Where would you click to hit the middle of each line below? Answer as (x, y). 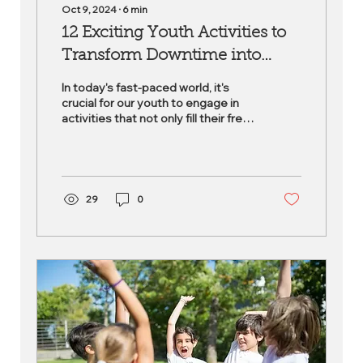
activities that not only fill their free (156, 118)
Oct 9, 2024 (89, 9)
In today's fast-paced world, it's (145, 88)
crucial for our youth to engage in (150, 103)
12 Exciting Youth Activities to (174, 33)
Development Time (135, 79)
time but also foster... (119, 134)
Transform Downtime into (161, 56)
